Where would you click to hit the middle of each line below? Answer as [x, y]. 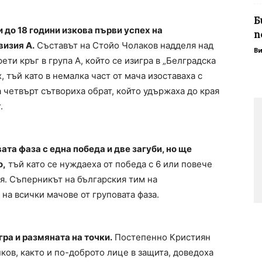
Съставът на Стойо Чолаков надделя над [124, 46]
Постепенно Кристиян [161, 237]
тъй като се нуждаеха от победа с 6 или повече [109, 164]
